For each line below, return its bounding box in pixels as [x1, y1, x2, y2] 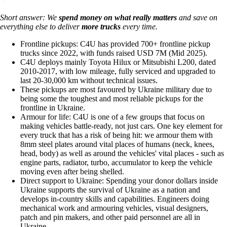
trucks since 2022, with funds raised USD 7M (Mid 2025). [20, 49, 207, 58]
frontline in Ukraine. [20, 103, 85, 112]
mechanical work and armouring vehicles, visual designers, [20, 204, 208, 213]
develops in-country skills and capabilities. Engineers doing [20, 195, 209, 204]
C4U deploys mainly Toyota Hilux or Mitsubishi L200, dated [20, 58, 216, 67]
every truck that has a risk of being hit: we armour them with [20, 131, 213, 140]
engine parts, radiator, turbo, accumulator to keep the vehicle [20, 158, 212, 167]
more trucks [82, 22, 121, 31]
